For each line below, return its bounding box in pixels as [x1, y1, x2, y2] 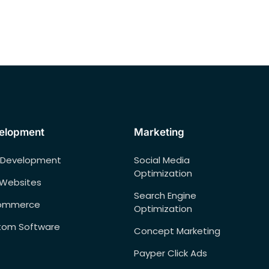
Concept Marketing [133, 224, 220, 237]
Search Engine [133, 189, 196, 202]
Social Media [133, 153, 190, 166]
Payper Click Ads [133, 246, 207, 259]
